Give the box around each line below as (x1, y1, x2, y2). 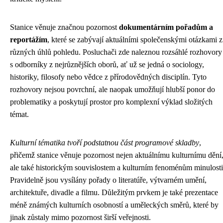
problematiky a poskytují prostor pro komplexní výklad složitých (10, 98, 213, 106)
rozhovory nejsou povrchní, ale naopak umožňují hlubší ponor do (10, 85, 215, 94)
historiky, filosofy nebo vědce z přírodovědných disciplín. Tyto (10, 73, 207, 81)
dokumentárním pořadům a (119, 23, 213, 31)
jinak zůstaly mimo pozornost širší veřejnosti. (10, 213, 151, 222)
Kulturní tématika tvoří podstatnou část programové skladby (10, 138, 199, 147)
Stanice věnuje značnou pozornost (10, 23, 119, 31)
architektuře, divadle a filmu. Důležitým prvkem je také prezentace (10, 188, 218, 197)
